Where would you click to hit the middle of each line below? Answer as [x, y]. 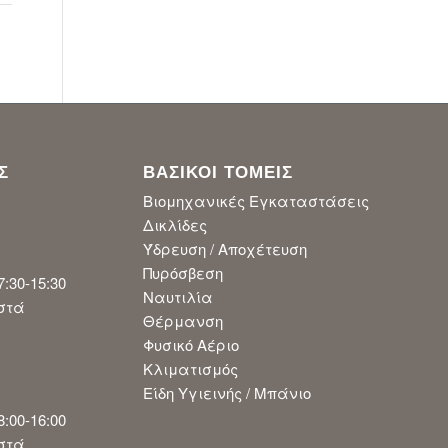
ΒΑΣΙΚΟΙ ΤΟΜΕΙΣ [217, 172]
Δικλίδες [174, 225]
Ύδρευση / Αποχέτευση [224, 249]
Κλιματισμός [190, 369]
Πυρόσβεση [182, 273]
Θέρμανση [182, 321]
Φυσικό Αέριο [190, 345]
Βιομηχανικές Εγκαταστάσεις [255, 201]
